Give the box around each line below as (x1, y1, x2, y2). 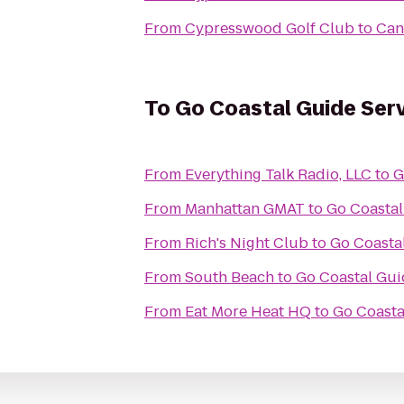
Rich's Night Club (185, 233, 308, 253)
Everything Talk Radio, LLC (185, 164, 372, 185)
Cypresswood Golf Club (185, 18, 354, 39)
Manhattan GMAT (185, 198, 305, 219)
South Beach (185, 267, 274, 288)
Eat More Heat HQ (185, 301, 311, 322)
